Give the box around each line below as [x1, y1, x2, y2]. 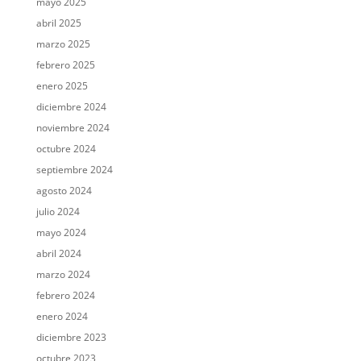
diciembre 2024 [35, 100, 106, 114]
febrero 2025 [35, 58, 95, 73]
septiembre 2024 [35, 163, 113, 177]
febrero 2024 [35, 288, 95, 303]
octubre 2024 [35, 142, 96, 156]
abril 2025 [35, 16, 81, 31]
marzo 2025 [35, 37, 90, 52]
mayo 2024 [35, 226, 86, 240]
